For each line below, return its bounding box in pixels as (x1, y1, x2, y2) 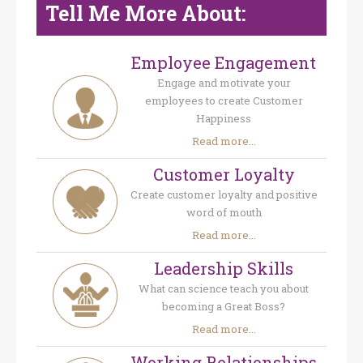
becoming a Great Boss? (162, 299, 285, 314)
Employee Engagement (131, 52, 316, 74)
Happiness (196, 111, 251, 126)
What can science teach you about (139, 281, 309, 297)
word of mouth (186, 205, 262, 220)
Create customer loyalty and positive (130, 187, 318, 203)
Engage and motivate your (156, 75, 291, 91)
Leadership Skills (154, 258, 293, 280)
